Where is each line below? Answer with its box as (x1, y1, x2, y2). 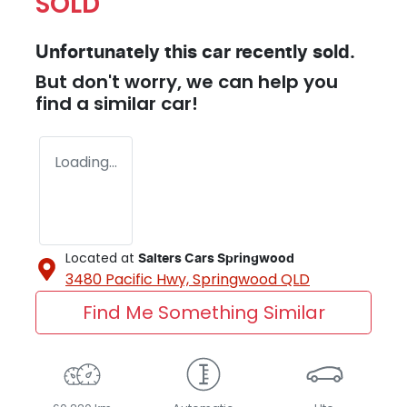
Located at (65, 248, 134, 267)
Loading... (55, 151, 117, 173)
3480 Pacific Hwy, (65, 268, 193, 290)
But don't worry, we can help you (35, 68, 338, 94)
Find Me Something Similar (82, 299, 325, 325)
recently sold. (231, 43, 355, 62)
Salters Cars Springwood (138, 252, 294, 265)
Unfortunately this (35, 43, 202, 62)
